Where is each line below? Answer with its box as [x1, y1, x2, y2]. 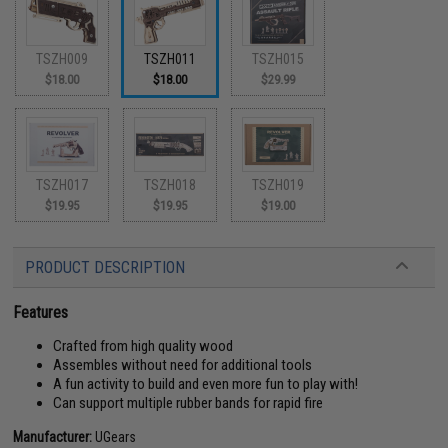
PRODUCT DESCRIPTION [25, 257, 186, 277]
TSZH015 [252, 51, 305, 67]
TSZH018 [144, 176, 197, 193]
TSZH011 [144, 51, 197, 67]
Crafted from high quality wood [53, 336, 234, 355]
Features [13, 302, 69, 322]
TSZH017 [36, 176, 89, 193]
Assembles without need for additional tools [53, 355, 313, 374]
